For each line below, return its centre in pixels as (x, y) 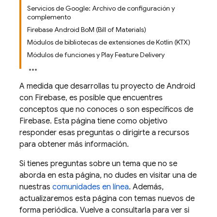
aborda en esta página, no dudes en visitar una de (108, 175)
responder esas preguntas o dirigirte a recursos (104, 133)
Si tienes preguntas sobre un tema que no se (98, 164)
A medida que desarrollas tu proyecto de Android (107, 86)
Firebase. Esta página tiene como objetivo (93, 121)
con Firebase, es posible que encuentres (91, 98)
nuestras (36, 187)
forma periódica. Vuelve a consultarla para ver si (104, 210)
